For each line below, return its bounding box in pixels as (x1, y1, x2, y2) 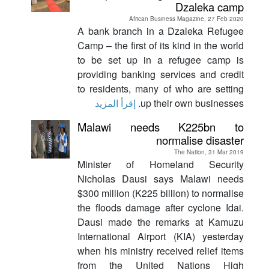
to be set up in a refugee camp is (77, 52, 244, 67)
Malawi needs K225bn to (77, 119, 244, 134)
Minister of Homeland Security (77, 157, 244, 171)
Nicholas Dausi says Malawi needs (77, 171, 244, 186)
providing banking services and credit (77, 67, 244, 81)
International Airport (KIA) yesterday (77, 229, 244, 243)
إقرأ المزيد (95, 95, 136, 110)
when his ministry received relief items (77, 243, 244, 258)
